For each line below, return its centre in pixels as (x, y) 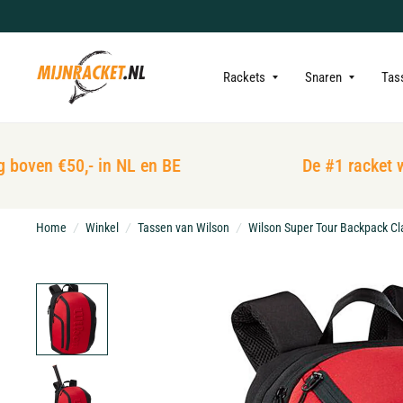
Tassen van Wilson (184, 228)
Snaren (324, 77)
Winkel (102, 228)
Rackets (245, 77)
